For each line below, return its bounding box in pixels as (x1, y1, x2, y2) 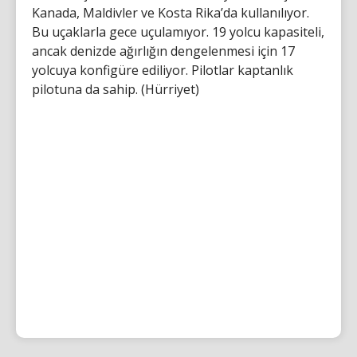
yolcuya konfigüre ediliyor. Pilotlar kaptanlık (32, 61, 293, 79)
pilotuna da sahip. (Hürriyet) (32, 80, 199, 98)
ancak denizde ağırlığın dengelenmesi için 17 (32, 42, 295, 60)
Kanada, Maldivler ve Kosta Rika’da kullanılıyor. (32, 4, 309, 22)
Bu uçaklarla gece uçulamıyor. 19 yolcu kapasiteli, (32, 23, 324, 41)
